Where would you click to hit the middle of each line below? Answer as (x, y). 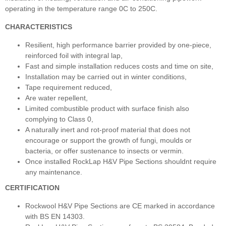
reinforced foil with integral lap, (74, 55)
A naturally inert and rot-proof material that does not (108, 129)
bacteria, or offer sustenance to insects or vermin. (104, 151)
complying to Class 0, (59, 119)
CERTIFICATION (32, 187)
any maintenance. (54, 172)
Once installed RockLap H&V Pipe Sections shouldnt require (121, 161)
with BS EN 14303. (55, 216)
